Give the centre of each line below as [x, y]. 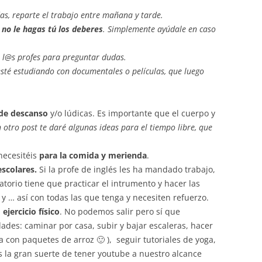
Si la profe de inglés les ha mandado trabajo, [126, 169]
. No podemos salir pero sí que [120, 211]
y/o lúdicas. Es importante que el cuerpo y [132, 113]
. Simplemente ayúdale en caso [159, 29]
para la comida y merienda [93, 155]
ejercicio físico [31, 211]
